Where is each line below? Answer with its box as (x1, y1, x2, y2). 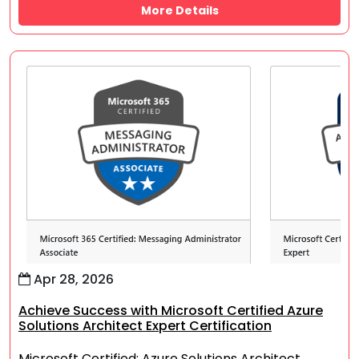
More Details (140, 2, 219, 18)
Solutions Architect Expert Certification (18, 317, 272, 335)
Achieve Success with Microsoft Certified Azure (18, 301, 323, 320)
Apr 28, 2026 (30, 270, 114, 288)
